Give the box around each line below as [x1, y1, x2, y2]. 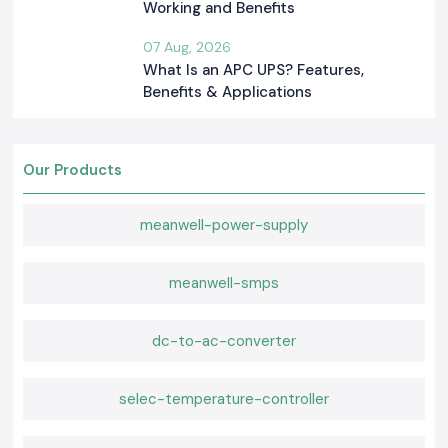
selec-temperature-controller [119, 389, 329, 410]
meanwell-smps [169, 273, 279, 294]
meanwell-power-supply [140, 215, 308, 236]
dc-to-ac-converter [152, 331, 296, 352]
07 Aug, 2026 [143, 38, 231, 57]
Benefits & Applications [143, 82, 312, 103]
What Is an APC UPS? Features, [143, 60, 364, 81]
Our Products [23, 160, 122, 181]
